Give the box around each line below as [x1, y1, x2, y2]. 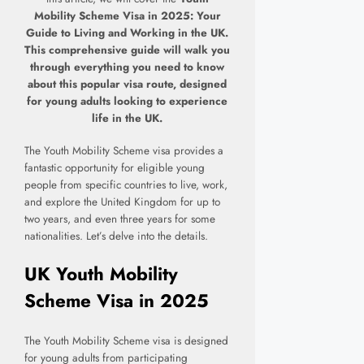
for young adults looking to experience [27, 93, 228, 110]
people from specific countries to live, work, [24, 177, 227, 193]
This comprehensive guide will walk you [24, 42, 231, 58]
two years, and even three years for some [24, 211, 215, 227]
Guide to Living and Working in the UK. [26, 25, 229, 41]
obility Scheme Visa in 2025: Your [43, 8, 221, 24]
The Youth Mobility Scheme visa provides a [24, 143, 223, 159]
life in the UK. [92, 110, 163, 127]
